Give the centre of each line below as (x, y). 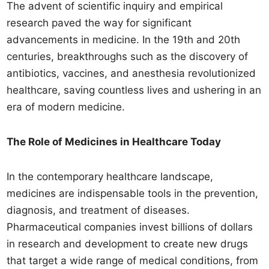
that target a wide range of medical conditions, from (133, 261)
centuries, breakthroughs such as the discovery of (128, 56)
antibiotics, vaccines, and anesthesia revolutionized (131, 73)
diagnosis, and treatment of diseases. (98, 210)
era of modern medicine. (66, 107)
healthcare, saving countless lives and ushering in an (134, 90)
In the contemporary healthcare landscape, (110, 177)
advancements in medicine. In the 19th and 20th (124, 40)
